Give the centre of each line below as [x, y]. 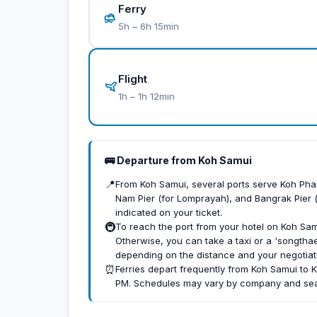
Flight [133, 79]
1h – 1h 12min [146, 96]
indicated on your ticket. [169, 212]
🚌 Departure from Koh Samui [178, 160]
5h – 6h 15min [149, 26]
